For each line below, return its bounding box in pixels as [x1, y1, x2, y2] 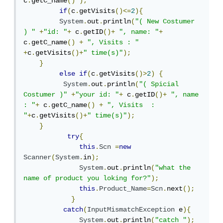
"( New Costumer [137, 17, 197, 26]
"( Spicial [141, 80, 181, 89]
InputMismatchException [89, 206, 177, 214]
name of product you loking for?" [25, 174, 153, 183]
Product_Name [101, 185, 149, 193]
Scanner [25, 153, 53, 162]
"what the [157, 164, 193, 172]
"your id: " [77, 91, 121, 99]
